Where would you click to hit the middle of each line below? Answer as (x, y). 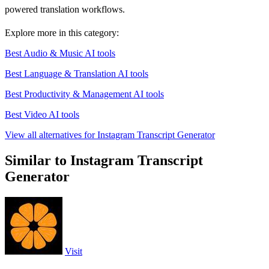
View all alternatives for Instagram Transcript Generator (110, 135)
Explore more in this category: (62, 33)
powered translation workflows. (65, 10)
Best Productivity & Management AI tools (84, 94)
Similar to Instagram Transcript (104, 161)
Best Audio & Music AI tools (60, 53)
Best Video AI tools (42, 115)
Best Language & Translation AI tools (77, 74)
